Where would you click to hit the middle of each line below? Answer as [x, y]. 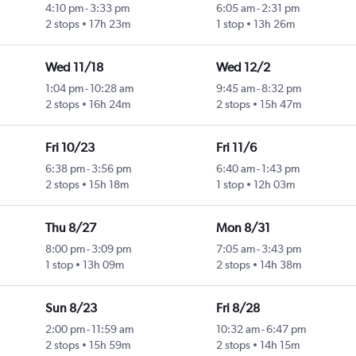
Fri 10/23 [70, 148]
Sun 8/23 [71, 308]
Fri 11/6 [236, 148]
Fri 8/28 [238, 308]
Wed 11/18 [74, 68]
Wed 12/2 [243, 68]
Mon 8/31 [243, 228]
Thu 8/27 [70, 228]
